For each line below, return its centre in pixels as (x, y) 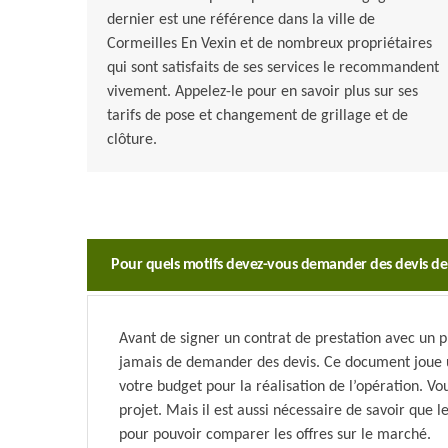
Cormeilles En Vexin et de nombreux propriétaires (269, 44)
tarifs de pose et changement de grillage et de (257, 116)
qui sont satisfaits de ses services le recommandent (273, 68)
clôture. (132, 140)
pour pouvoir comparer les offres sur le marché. (275, 435)
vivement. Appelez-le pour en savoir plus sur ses (262, 92)
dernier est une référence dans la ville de (241, 20)
